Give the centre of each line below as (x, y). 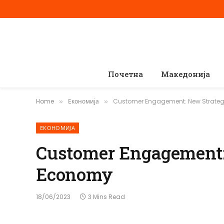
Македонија (185, 74)
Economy (74, 174)
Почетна (125, 74)
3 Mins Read (106, 197)
